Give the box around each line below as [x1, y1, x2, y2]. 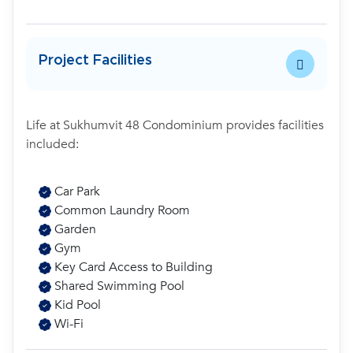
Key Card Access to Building [51, 258, 213, 276]
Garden [51, 221, 96, 238]
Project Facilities [39, 53, 152, 68]
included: [26, 136, 79, 153]
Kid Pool [51, 296, 101, 314]
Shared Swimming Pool [51, 277, 184, 295]
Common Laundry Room [51, 202, 190, 219]
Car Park [51, 183, 100, 200]
